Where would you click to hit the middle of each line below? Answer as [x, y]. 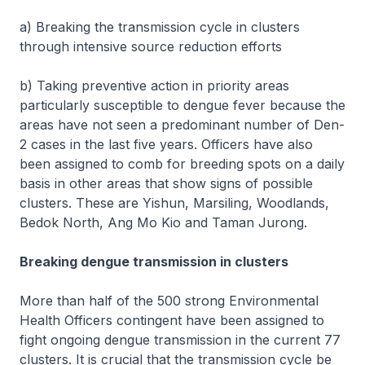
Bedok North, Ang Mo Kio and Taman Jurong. [163, 222]
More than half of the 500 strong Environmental [169, 301]
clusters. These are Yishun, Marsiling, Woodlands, [174, 203]
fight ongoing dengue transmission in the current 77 [180, 340]
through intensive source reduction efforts [151, 46]
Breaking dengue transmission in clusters [154, 262]
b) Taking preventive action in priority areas [154, 86]
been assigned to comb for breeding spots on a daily [182, 164]
